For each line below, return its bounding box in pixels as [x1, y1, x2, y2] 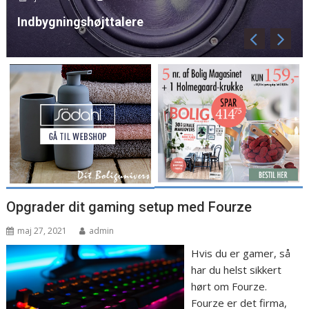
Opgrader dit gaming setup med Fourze [6, 198, 252, 215]
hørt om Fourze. [190, 279, 267, 293]
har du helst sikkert [190, 262, 281, 277]
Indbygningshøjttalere [17, 14, 143, 30]
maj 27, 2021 [17, 224, 68, 237]
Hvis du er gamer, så [190, 246, 290, 260]
